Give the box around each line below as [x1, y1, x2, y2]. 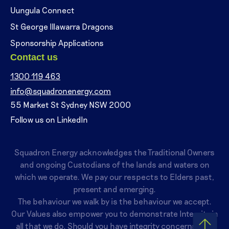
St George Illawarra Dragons [10, 21, 113, 32]
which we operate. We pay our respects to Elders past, [15, 172, 214, 182]
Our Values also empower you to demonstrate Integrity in [11, 209, 218, 219]
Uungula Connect [10, 5, 75, 15]
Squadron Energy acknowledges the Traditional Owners [14, 147, 215, 157]
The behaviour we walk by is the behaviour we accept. [17, 196, 212, 207]
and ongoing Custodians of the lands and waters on [19, 159, 210, 170]
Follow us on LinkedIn [10, 114, 88, 125]
